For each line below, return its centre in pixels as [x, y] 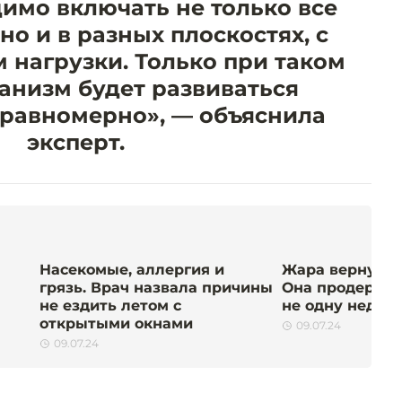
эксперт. [75, 143]
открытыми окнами [116, 324]
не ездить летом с [110, 306]
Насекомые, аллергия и [132, 270]
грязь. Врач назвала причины [156, 288]
